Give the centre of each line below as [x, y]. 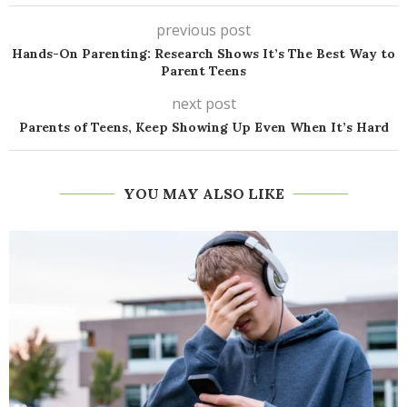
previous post [203, 30]
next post [203, 104]
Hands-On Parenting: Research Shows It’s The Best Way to [203, 54]
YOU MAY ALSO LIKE [203, 194]
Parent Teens [203, 71]
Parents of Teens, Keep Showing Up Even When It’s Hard [203, 128]
